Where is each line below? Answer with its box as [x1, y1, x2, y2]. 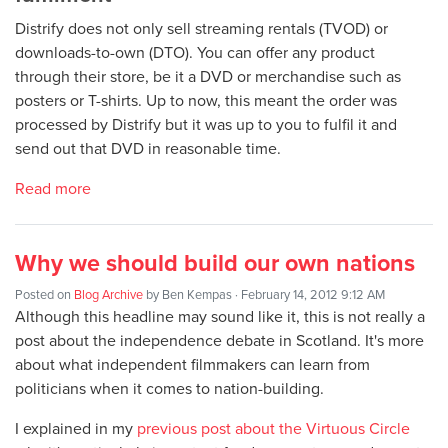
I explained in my [15, 417, 137, 440]
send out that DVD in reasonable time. [15, 137, 281, 160]
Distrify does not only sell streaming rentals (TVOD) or [15, 17, 388, 40]
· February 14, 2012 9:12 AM [232, 285, 385, 304]
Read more [15, 177, 91, 200]
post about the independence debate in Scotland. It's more [15, 329, 424, 352]
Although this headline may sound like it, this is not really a [15, 305, 425, 328]
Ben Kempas [162, 285, 232, 304]
